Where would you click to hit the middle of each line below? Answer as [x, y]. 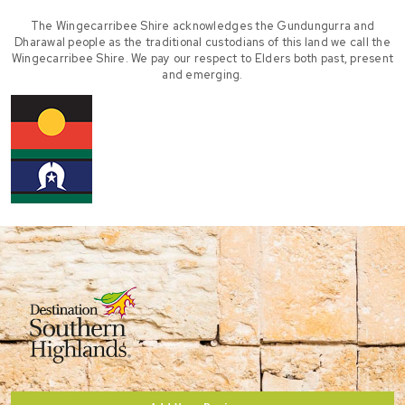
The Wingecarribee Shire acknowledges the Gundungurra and [202, 26]
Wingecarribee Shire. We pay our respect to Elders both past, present [202, 59]
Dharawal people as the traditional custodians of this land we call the [202, 42]
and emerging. [202, 75]
